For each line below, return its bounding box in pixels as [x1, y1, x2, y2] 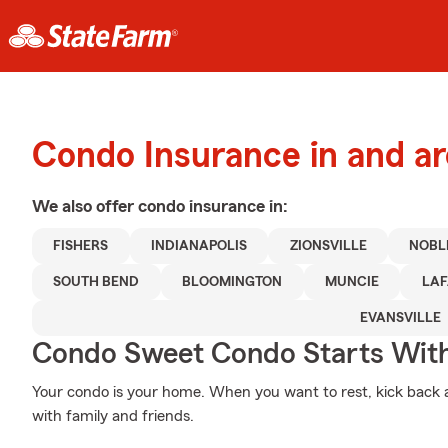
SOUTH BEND [53, 275, 140, 289]
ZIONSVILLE [289, 239, 367, 253]
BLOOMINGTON [182, 275, 283, 289]
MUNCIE [325, 275, 380, 289]
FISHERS [53, 239, 109, 253]
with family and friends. [32, 408, 194, 424]
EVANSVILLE [359, 311, 441, 325]
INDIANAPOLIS [151, 239, 247, 253]
